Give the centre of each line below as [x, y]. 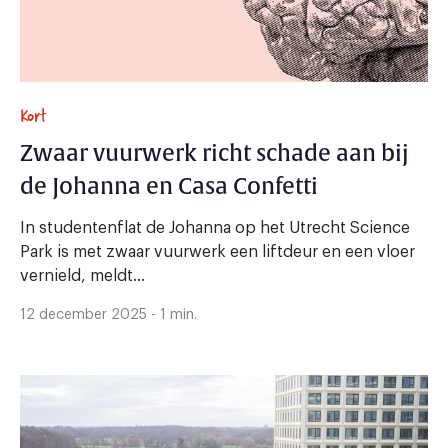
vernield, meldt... [82, 275]
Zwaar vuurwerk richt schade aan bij [214, 153]
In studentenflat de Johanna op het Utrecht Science [215, 227]
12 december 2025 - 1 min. [108, 314]
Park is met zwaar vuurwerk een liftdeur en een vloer [217, 251]
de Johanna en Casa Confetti [169, 186]
